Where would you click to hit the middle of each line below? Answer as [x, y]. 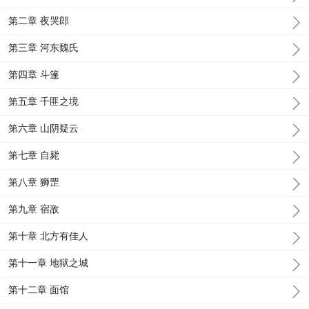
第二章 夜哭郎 [39, 21]
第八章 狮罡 [34, 182]
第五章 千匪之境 [44, 101]
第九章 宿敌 [34, 209]
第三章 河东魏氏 [44, 48]
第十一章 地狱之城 [49, 263]
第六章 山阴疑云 [44, 128]
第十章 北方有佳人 [49, 236]
